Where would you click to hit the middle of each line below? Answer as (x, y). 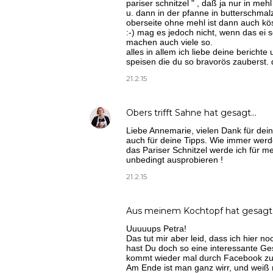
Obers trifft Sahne (164, 112)
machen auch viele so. (169, 42)
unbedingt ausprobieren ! (175, 159)
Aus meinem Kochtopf (175, 211)
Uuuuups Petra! (156, 228)
